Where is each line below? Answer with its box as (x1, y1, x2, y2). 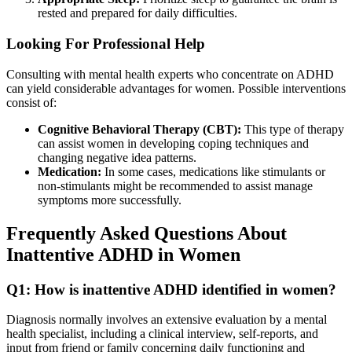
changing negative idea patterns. (38, 150, 196, 164)
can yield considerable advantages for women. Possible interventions (6, 81, 346, 95)
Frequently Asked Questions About (6, 222, 287, 244)
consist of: (6, 95, 57, 109)
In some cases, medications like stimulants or (101, 164, 325, 178)
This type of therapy (241, 122, 344, 136)
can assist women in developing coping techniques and (38, 136, 309, 150)
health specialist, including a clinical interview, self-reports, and (6, 327, 318, 341)
